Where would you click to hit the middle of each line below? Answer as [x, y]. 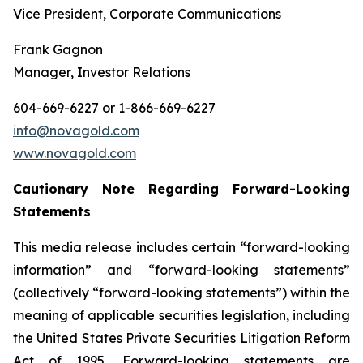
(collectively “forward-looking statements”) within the [181, 293]
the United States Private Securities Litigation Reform [181, 338]
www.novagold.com [75, 153]
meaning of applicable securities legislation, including [181, 315]
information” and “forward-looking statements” [181, 270]
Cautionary [51, 189]
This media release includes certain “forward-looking [181, 247]
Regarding [184, 189]
